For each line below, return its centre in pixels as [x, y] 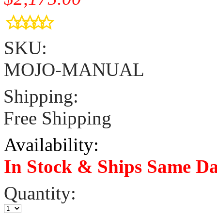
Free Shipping [57, 118]
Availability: [51, 144]
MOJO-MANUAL [74, 69]
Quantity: [40, 193]
